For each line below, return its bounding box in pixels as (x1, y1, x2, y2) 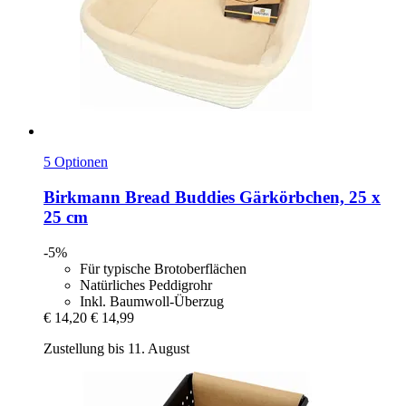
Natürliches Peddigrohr (80, 276, 212, 293)
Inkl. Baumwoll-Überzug (80, 293, 224, 309)
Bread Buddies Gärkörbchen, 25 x (121, 188, 381, 208)
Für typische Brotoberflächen (80, 260, 246, 276)
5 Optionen (43, 154, 108, 170)
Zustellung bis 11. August (43, 340, 189, 356)
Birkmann (43, 188, 121, 208)
